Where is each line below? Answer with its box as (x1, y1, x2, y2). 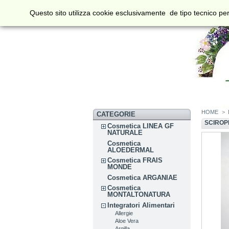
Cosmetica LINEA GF (107, 122, 174, 130)
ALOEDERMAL (107, 146, 154, 154)
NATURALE (107, 129, 143, 136)
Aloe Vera (115, 217, 139, 224)
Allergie (115, 210, 133, 216)
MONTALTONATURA (107, 191, 171, 199)
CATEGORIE (96, 110, 135, 118)
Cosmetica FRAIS (107, 156, 163, 165)
